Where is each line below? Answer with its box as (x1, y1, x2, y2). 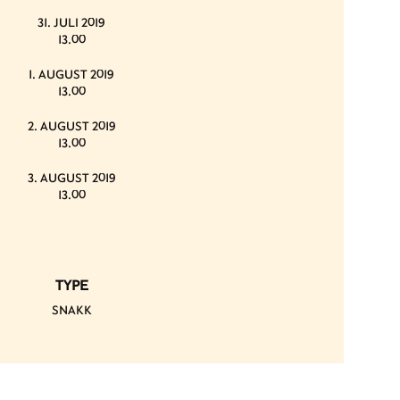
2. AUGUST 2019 (27, 117, 116, 134)
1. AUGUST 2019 (29, 65, 115, 82)
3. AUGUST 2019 (27, 169, 116, 186)
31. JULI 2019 (37, 13, 106, 30)
